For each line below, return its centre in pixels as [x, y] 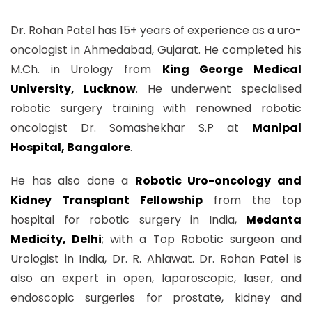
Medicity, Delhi [56, 239]
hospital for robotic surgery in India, [128, 220]
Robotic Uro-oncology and [218, 181]
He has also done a [73, 181]
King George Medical [232, 69]
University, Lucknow [73, 89]
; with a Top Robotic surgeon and [202, 239]
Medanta [274, 220]
